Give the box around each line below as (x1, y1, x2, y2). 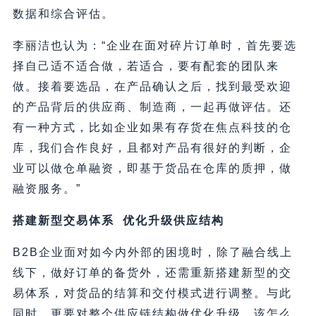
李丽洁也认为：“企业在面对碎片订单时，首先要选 (12, 39, 297, 52)
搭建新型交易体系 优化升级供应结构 (12, 214, 224, 227)
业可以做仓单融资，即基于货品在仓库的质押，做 (12, 162, 292, 175)
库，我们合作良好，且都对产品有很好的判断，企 (12, 142, 292, 154)
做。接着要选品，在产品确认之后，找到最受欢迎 (12, 80, 292, 93)
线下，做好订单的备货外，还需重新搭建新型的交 (12, 267, 292, 279)
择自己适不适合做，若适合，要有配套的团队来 (12, 60, 279, 73)
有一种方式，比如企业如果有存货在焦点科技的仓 (12, 121, 292, 134)
